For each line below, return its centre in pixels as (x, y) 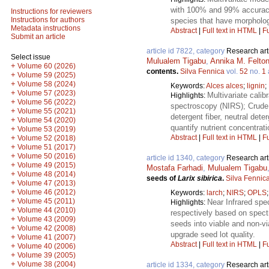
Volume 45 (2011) (46, 201)
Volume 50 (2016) (47, 156)
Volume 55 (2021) (47, 111)
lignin (256, 86)
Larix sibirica (200, 178)
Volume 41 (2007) (47, 237)
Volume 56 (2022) (47, 102)
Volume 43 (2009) (47, 219)
